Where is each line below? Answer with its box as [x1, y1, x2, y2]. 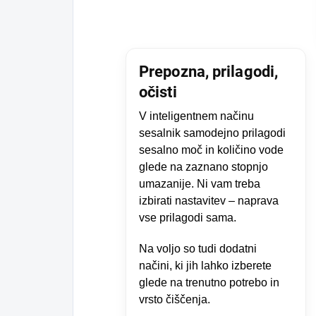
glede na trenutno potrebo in [139, 276, 279, 288]
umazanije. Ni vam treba [139, 177, 260, 190]
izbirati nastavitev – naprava [139, 194, 279, 207]
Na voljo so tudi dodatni [139, 242, 257, 255]
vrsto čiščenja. [139, 293, 210, 305]
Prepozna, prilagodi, [139, 62, 279, 80]
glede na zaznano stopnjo [139, 160, 268, 173]
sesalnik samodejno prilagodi [139, 126, 286, 139]
